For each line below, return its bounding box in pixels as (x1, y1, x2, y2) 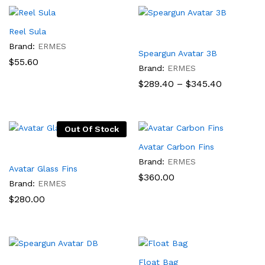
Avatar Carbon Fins (138, 142, 214, 151)
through (221, 106, 258, 117)
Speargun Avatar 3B (138, 49, 217, 58)
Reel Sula (9, 27, 46, 36)
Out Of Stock (64, 124, 119, 134)
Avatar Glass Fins (9, 164, 77, 173)
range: (221, 87, 250, 98)
